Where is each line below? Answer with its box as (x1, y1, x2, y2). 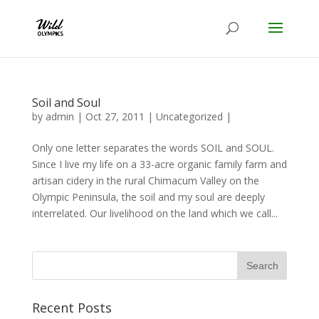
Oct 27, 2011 (85, 110, 145, 123)
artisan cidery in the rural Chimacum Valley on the (31, 174, 259, 187)
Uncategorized (155, 110, 223, 123)
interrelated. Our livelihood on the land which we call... (31, 206, 278, 220)
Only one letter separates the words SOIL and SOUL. (31, 141, 274, 155)
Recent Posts (31, 299, 112, 316)
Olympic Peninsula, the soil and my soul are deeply (31, 190, 265, 204)
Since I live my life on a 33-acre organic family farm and (31, 157, 287, 171)
